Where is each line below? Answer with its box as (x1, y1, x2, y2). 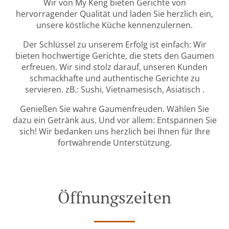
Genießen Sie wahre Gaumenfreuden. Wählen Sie (20, 103, 209, 114)
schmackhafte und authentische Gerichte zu (29, 73, 200, 84)
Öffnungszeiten (58, 187, 171, 208)
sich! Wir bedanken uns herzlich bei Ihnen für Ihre (19, 126, 210, 137)
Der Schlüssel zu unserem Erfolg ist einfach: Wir (22, 39, 207, 50)
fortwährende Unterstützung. (57, 137, 172, 148)
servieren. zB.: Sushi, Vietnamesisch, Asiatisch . (25, 84, 204, 95)
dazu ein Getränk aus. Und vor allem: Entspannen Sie (12, 114, 217, 126)
